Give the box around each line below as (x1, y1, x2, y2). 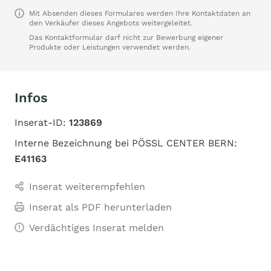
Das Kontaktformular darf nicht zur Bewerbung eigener (29, 33, 223, 42)
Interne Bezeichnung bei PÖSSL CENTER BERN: (15, 137, 237, 149)
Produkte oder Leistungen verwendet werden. (29, 43, 191, 51)
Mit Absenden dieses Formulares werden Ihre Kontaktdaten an (29, 9, 250, 18)
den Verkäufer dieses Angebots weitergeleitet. (29, 19, 192, 27)
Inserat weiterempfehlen (29, 181, 145, 192)
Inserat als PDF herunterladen (29, 201, 172, 213)
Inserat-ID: (15, 117, 69, 128)
